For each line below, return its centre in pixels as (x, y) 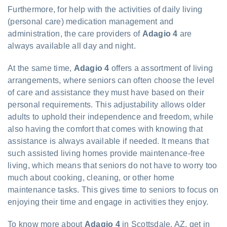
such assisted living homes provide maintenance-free (106, 153)
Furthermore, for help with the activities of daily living (105, 9)
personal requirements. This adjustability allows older (107, 104)
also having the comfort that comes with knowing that (105, 129)
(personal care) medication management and (91, 21)
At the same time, (41, 68)
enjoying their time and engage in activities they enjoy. (108, 202)
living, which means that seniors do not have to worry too (112, 165)
